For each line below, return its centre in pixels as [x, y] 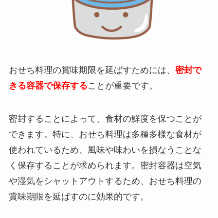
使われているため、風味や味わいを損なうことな [105, 150]
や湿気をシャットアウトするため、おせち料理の [105, 181]
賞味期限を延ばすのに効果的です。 [79, 196]
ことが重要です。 [122, 85]
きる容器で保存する [48, 85]
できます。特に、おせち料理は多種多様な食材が [105, 134]
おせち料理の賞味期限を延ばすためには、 [92, 70]
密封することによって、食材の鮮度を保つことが [105, 118]
